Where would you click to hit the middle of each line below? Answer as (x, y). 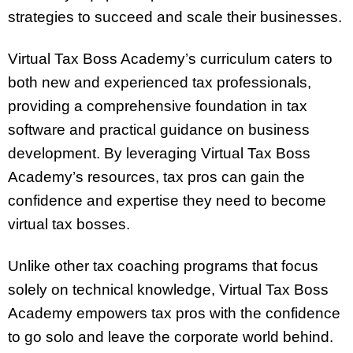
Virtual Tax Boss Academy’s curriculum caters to (170, 59)
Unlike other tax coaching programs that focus (163, 266)
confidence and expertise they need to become (167, 201)
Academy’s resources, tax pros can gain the (156, 177)
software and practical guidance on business (159, 130)
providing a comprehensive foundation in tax (158, 106)
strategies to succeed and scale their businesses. (175, 17)
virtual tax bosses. (69, 225)
